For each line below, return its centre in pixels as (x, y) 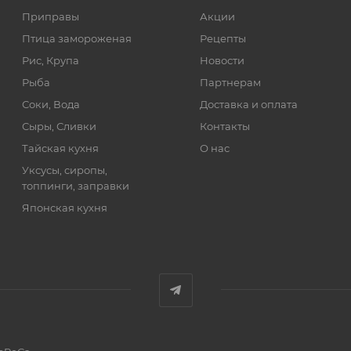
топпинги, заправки (76, 185)
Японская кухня (65, 207)
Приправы (51, 16)
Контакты (224, 126)
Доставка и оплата (248, 104)
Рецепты (223, 38)
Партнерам (230, 82)
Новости (222, 60)
